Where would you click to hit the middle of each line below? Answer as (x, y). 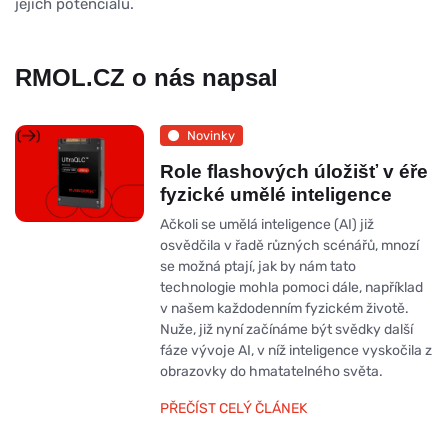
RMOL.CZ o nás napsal (146, 78)
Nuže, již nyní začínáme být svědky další (286, 330)
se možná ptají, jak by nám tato (257, 267)
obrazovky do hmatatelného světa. (271, 372)
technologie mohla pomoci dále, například (291, 288)
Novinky (210, 135)
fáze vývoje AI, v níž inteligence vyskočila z (295, 351)
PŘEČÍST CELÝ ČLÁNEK (233, 409)
